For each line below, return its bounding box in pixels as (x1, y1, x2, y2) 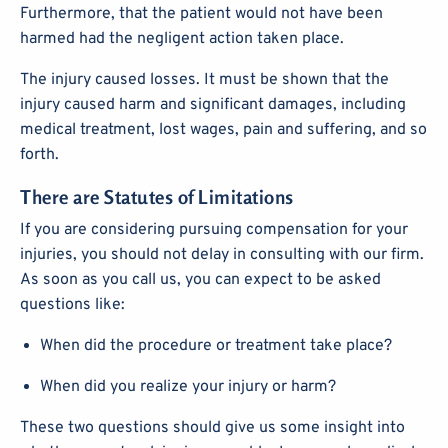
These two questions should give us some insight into (20, 417, 405, 438)
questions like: (20, 294, 125, 315)
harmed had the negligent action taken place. (20, 28, 344, 49)
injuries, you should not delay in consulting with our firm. (20, 244, 424, 265)
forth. (20, 144, 59, 165)
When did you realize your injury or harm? (40, 376, 336, 397)
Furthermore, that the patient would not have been (20, 3, 383, 24)
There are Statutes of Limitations (20, 184, 294, 208)
